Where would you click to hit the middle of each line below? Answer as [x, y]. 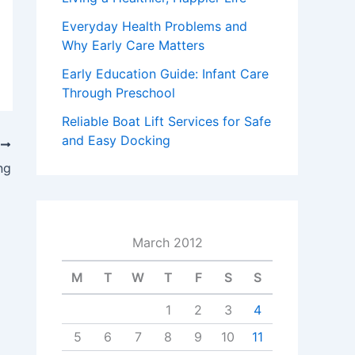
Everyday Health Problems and [155, 26]
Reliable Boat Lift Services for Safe [166, 121]
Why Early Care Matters [133, 45]
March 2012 [167, 242]
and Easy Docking [116, 140]
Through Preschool [118, 93]
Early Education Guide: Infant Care [165, 74]
